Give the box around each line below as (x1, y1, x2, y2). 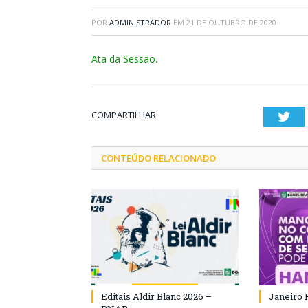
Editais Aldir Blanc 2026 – (101, 290, 212, 302)
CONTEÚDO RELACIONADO (101, 152, 216, 164)
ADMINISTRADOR (109, 17, 171, 27)
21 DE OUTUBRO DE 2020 (186, 17, 276, 27)
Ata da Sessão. (91, 52, 157, 65)
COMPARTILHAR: (91, 109, 158, 121)
